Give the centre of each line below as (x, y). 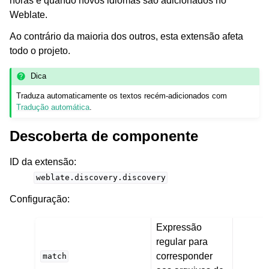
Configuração (38, 199)
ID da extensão (42, 162)
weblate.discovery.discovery (101, 178)
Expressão (179, 227)
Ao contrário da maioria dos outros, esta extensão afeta (126, 36)
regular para (182, 241)
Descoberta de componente (104, 136)
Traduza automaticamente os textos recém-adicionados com (122, 95)
